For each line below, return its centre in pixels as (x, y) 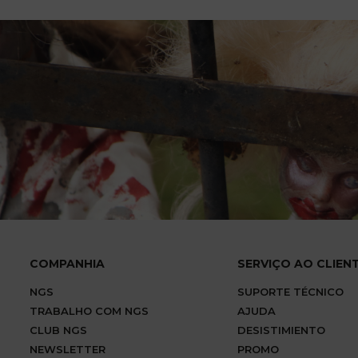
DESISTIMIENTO (281, 330)
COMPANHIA (67, 264)
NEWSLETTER (68, 349)
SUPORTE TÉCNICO (290, 292)
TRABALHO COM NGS (89, 311)
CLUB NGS (58, 330)
